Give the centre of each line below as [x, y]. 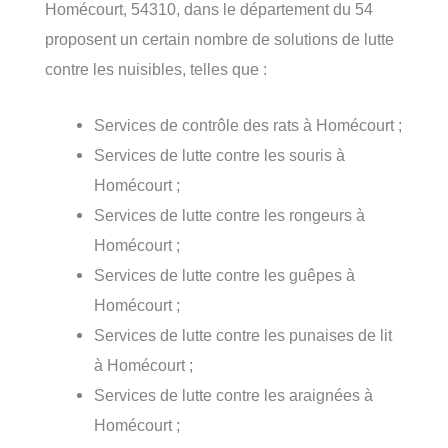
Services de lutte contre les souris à [220, 155]
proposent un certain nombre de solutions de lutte [219, 39]
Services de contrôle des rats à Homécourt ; [248, 125]
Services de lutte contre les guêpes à [225, 275]
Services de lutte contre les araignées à [234, 395]
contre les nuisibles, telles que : [156, 69]
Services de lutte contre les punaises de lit [243, 335]
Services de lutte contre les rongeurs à [230, 215]
